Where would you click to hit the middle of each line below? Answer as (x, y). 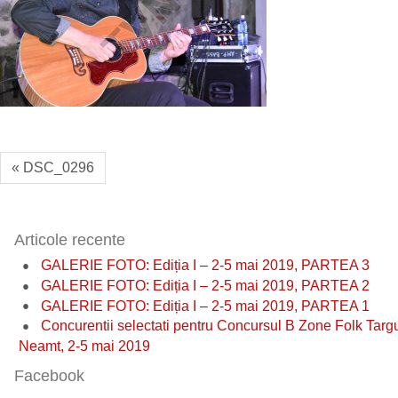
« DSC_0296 (53, 167)
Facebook (49, 376)
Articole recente (70, 240)
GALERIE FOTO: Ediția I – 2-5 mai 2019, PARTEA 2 (205, 285)
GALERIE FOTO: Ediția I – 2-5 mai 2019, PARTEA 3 (205, 265)
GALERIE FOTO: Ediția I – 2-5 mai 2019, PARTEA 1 (205, 306)
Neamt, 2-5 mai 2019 (84, 346)
